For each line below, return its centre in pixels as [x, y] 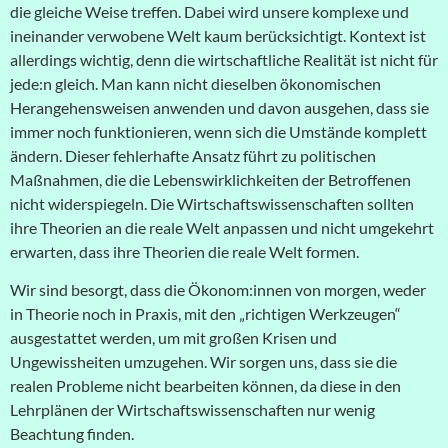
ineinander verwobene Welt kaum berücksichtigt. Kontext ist [218, 35]
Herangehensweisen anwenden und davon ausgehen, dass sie [219, 107]
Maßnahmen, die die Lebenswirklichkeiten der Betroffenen [210, 179]
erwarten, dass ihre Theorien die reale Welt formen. [184, 251]
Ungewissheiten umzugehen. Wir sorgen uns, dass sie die [203, 362]
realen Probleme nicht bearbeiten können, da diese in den [205, 386]
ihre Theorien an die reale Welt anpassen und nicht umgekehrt [222, 227]
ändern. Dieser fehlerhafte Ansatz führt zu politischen [193, 155]
